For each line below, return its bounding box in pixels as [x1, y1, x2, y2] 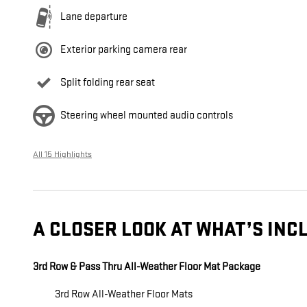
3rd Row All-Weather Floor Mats [55, 288, 193, 302]
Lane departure [60, 10, 127, 24]
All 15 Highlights [33, 149, 92, 160]
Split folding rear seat [60, 76, 155, 90]
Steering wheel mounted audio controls [60, 109, 233, 123]
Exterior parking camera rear [60, 43, 187, 57]
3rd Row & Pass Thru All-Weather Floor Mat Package [33, 260, 260, 274]
